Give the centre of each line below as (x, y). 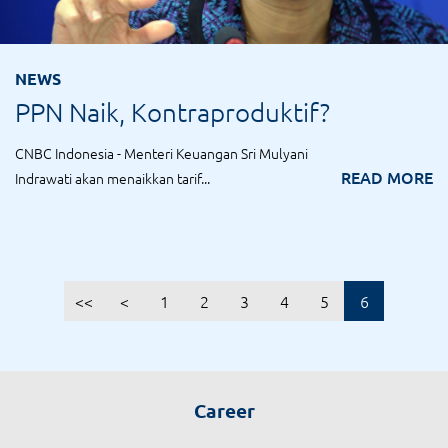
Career (224, 410)
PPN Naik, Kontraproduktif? (172, 111)
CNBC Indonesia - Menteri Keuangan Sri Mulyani (161, 153)
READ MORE (387, 177)
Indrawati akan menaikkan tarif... (112, 178)
